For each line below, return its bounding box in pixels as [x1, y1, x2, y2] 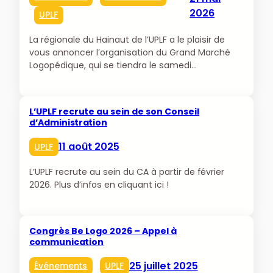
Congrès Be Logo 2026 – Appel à [29, 224, 177, 237]
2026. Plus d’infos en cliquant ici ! [29, 178, 169, 191]
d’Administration [29, 116, 107, 129]
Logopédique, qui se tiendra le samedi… [29, 59, 197, 72]
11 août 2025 [58, 140, 119, 154]
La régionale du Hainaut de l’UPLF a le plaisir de [29, 34, 225, 46]
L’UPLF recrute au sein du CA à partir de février [29, 165, 224, 178]
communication [29, 235, 104, 248]
